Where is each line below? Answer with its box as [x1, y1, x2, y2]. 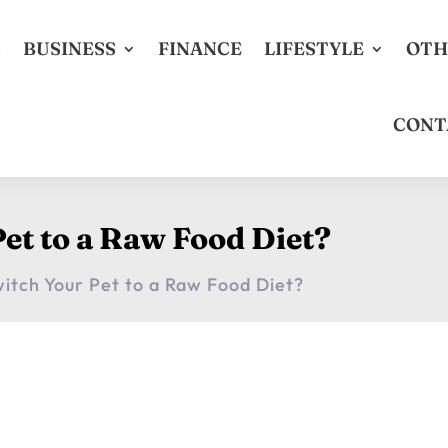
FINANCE [157, 37, 242, 61]
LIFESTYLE [263, 37, 364, 61]
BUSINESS [22, 37, 116, 61]
